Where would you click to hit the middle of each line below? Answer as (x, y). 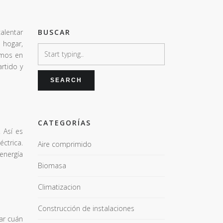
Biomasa (52, 166)
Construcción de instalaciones (86, 208)
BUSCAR (54, 32)
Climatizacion (59, 187)
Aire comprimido (65, 144)
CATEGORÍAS (64, 123)
